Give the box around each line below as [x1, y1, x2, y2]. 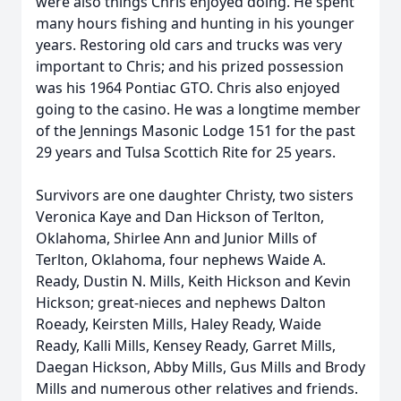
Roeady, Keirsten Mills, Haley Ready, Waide [36, 314, 321, 334]
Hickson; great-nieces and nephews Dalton [36, 293, 326, 312]
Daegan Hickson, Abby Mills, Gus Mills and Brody [36, 357, 365, 377]
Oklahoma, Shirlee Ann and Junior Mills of [36, 228, 317, 248]
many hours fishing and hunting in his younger [36, 13, 354, 33]
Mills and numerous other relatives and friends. [36, 379, 358, 398]
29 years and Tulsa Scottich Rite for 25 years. [36, 142, 336, 162]
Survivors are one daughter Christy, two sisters [36, 185, 354, 205]
